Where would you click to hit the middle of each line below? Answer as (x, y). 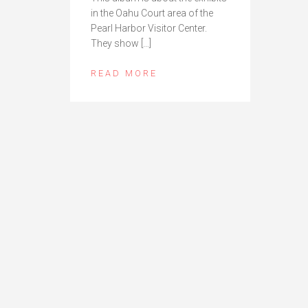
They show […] (121, 44)
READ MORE (124, 74)
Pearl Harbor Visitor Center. (149, 29)
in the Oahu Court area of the (152, 13)
